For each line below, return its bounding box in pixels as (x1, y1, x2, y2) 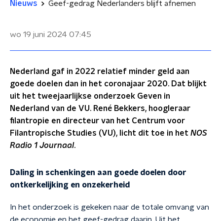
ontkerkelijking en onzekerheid (10, 181, 130, 189)
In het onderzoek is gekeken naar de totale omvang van (10, 203, 209, 211)
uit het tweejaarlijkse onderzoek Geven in (10, 92, 170, 100)
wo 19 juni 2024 (10, 31, 67, 38)
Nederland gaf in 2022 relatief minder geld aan (10, 68, 189, 75)
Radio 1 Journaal (10, 142, 74, 149)
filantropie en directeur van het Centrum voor (10, 117, 185, 125)
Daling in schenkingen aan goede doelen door (10, 169, 186, 177)
